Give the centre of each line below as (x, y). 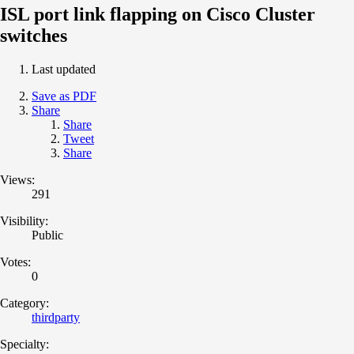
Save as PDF (64, 96)
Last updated (64, 69)
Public (47, 235)
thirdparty (56, 317)
